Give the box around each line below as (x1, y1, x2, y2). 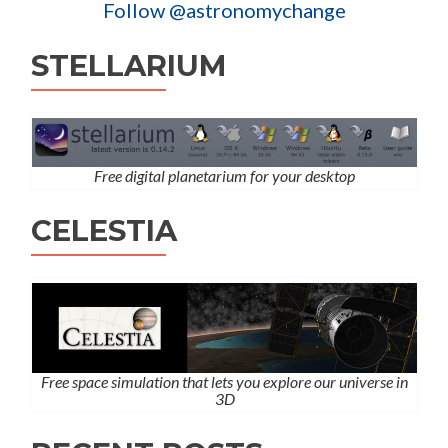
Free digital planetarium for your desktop (94, 166, 355, 186)
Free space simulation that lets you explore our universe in (41, 372, 408, 392)
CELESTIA (31, 213, 177, 249)
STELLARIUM (31, 48, 226, 84)
